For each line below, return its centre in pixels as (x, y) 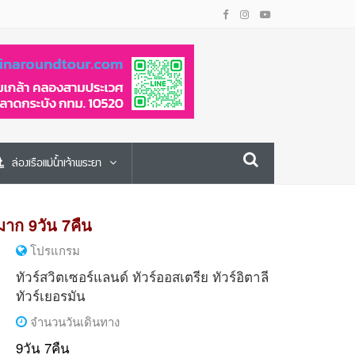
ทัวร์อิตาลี (240, 276)
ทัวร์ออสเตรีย (170, 276)
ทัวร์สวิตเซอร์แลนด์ (72, 276)
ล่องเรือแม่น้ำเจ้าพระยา (57, 163)
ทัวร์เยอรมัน (50, 295)
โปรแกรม (53, 250)
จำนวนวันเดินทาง (73, 321)
